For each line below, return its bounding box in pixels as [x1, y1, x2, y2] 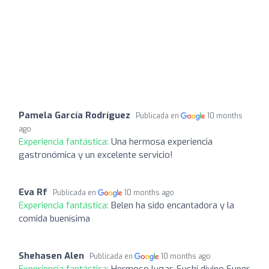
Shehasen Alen [19, 249, 84, 262]
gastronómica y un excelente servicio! [19, 148, 173, 161]
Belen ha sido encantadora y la [111, 199, 234, 211]
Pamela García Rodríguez [19, 109, 130, 121]
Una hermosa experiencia [111, 135, 213, 148]
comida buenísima [19, 212, 90, 225]
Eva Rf [19, 186, 47, 198]
